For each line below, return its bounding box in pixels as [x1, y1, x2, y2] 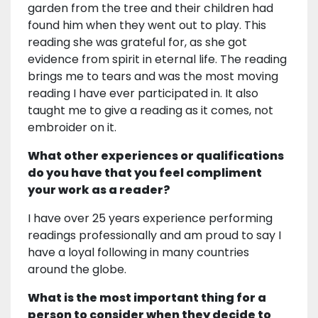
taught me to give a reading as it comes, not [28, 102, 273, 119]
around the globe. [28, 261, 126, 278]
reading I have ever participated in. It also [28, 85, 258, 102]
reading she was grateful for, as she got [28, 34, 247, 51]
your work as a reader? [28, 182, 170, 199]
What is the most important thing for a [28, 290, 266, 307]
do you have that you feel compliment [28, 165, 262, 182]
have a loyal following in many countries [28, 244, 249, 261]
